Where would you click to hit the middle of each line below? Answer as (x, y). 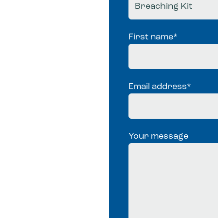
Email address (158, 87)
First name (151, 37)
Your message (158, 136)
